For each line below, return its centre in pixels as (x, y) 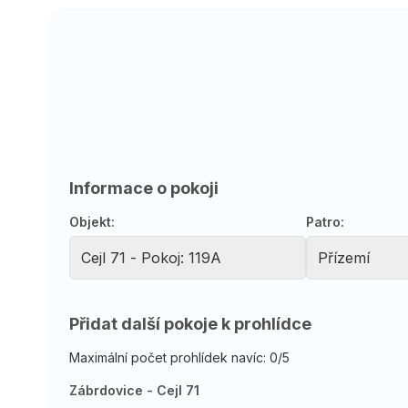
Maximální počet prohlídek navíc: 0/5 (179, 357)
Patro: (325, 221)
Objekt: (92, 221)
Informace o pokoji (144, 188)
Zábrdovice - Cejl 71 (134, 390)
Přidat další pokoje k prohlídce (190, 323)
